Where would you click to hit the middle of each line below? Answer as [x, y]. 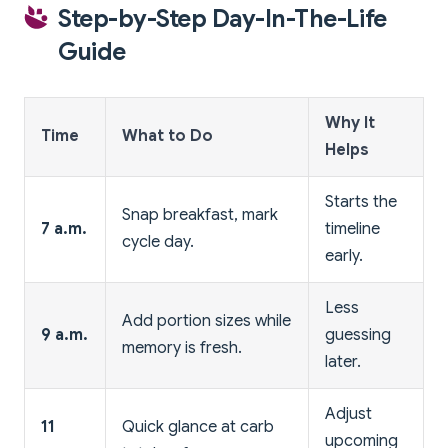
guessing [358, 334]
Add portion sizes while [206, 320]
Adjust [348, 413]
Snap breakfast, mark [200, 214]
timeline [352, 228]
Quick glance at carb [198, 426]
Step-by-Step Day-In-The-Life [222, 18]
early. [344, 255]
